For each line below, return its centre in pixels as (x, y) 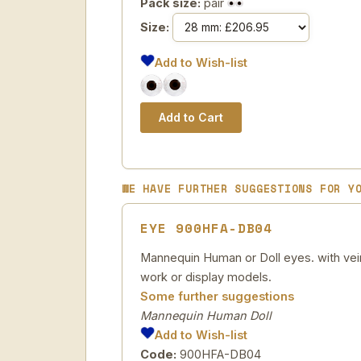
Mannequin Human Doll (206, 315)
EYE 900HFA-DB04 (207, 228)
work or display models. (206, 277)
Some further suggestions (217, 296)
